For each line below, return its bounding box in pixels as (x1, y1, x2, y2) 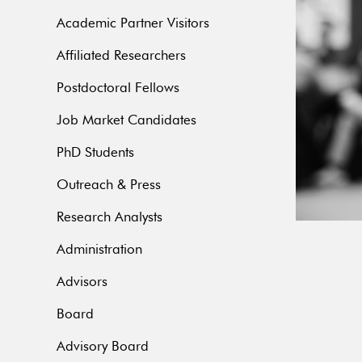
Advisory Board (57, 340, 149, 355)
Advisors (57, 276, 107, 290)
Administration (57, 243, 142, 258)
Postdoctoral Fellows (57, 82, 179, 96)
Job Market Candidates (57, 114, 196, 128)
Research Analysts (57, 211, 162, 225)
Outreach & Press (57, 179, 161, 193)
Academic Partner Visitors (57, 17, 209, 32)
